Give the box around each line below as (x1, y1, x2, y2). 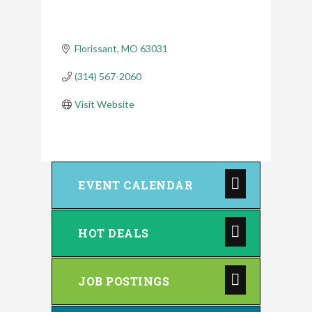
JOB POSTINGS (78, 273, 169, 288)
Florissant (74, 42, 117, 54)
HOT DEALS (78, 225, 149, 240)
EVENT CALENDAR (78, 177, 193, 192)
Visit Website (74, 97, 134, 110)
